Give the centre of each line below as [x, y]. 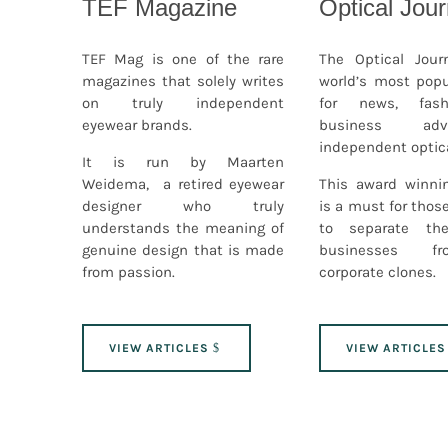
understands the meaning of [183, 227]
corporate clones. [377, 271]
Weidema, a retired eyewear [183, 183]
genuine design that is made [183, 249]
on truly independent [183, 102]
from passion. [128, 271]
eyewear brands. [137, 124]
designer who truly [183, 205]
